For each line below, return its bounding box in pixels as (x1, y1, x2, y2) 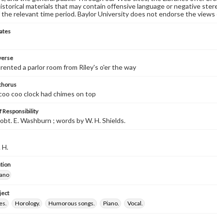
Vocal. (127, 200, 143, 207)
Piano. (103, 200, 119, 207)
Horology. (15, 200, 40, 207)
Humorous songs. (48, 200, 95, 207)
